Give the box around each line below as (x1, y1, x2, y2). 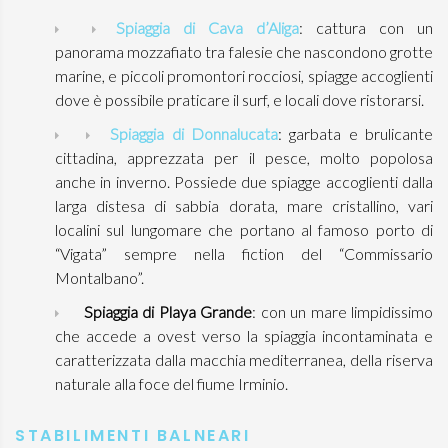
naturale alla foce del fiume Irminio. (55, 374, 288, 393)
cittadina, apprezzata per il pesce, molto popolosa (55, 148, 433, 167)
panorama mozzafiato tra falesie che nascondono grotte (55, 42, 433, 61)
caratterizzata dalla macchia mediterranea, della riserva (55, 350, 433, 369)
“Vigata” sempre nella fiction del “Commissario (55, 244, 433, 263)
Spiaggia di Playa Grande (83, 302, 252, 321)
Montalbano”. (55, 268, 144, 287)
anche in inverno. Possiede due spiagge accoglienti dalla (55, 172, 433, 191)
